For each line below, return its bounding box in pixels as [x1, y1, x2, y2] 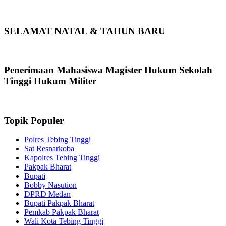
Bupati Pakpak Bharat [24, 199, 94, 208]
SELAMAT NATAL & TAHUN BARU [4, 25, 165, 36]
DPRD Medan [24, 190, 71, 199]
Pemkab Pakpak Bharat [24, 208, 99, 217]
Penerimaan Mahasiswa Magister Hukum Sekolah [4, 65, 212, 76]
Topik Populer [4, 115, 64, 126]
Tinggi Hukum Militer [4, 76, 96, 87]
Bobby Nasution [24, 181, 77, 190]
